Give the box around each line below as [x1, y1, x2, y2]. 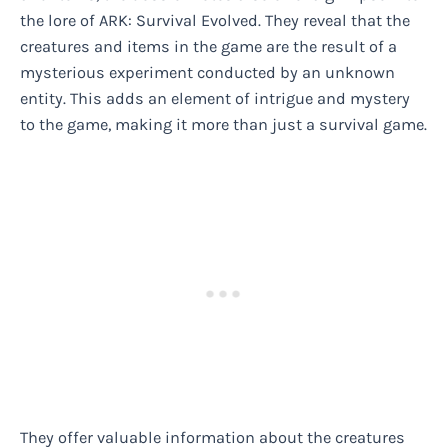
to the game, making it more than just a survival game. [20, 115, 427, 135]
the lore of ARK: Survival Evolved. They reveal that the [20, 11, 410, 31]
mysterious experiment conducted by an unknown [20, 63, 395, 83]
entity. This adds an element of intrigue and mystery [20, 89, 410, 109]
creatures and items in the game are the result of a [20, 37, 397, 57]
